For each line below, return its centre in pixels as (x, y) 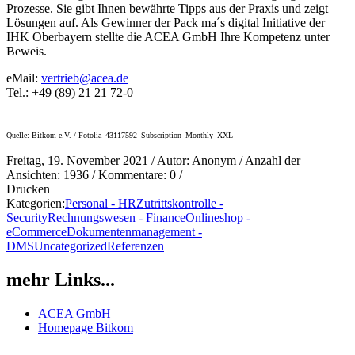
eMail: (24, 78)
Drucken (28, 189)
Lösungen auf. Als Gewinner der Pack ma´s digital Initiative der (166, 22)
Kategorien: (36, 203)
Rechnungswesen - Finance (116, 217)
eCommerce (36, 231)
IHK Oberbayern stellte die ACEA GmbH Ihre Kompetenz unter (168, 36)
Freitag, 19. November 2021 (77, 160)
